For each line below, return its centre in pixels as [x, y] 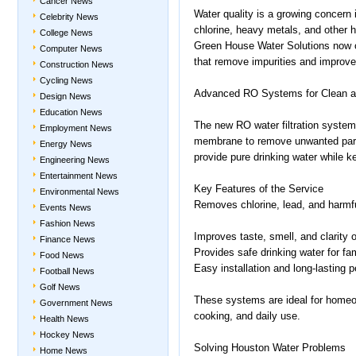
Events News [66, 207]
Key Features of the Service [259, 189]
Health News [64, 319]
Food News [62, 255]
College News [66, 33]
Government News [76, 303]
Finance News [68, 239]
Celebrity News [69, 17]
